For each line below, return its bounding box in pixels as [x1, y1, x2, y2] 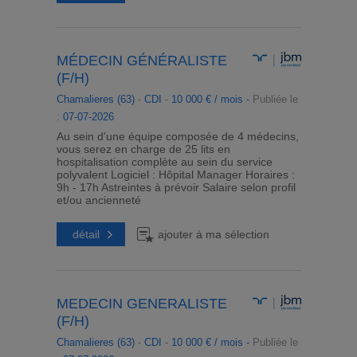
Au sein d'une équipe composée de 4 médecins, [56, 130, 299, 143]
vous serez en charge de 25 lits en [56, 143, 230, 155]
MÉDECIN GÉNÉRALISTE [56, 53, 227, 69]
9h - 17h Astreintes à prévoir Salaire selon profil [56, 181, 296, 194]
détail [72, 228, 100, 241]
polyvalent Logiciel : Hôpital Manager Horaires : [56, 168, 295, 181]
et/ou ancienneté [56, 194, 141, 206]
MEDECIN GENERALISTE [56, 296, 227, 312]
